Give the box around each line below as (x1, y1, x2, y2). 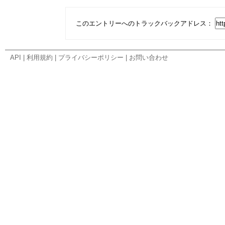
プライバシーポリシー (58, 54, 124, 61)
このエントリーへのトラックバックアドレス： (76, 20, 215, 27)
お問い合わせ (129, 54, 168, 61)
